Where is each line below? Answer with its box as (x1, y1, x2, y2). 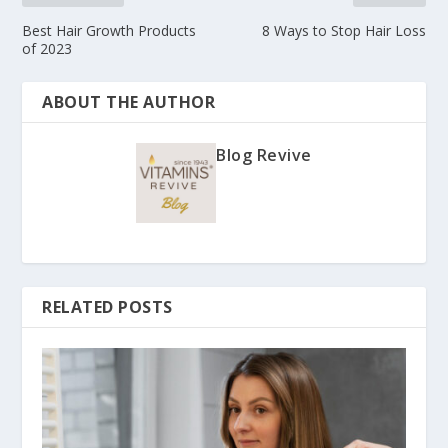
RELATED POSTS (42, 295, 173, 318)
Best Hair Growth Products (22, 20, 197, 40)
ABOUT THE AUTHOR (42, 90, 216, 113)
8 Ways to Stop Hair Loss (261, 20, 426, 40)
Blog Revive (216, 143, 312, 166)
